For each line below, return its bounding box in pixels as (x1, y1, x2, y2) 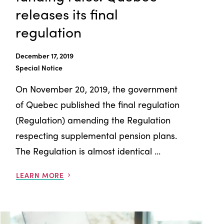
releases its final (15, 3, 118, 23)
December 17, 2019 (15, 50, 74, 60)
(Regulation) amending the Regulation (15, 113, 171, 126)
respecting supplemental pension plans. (15, 128, 177, 141)
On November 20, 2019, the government (15, 82, 178, 95)
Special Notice (15, 62, 63, 72)
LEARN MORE (16, 169, 64, 180)
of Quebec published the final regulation (15, 97, 180, 110)
